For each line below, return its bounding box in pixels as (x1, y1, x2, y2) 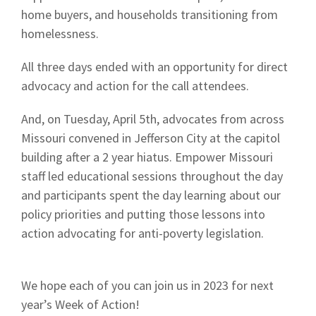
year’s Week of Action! (21, 296, 140, 312)
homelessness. (21, 25, 99, 42)
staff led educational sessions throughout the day (21, 168, 283, 184)
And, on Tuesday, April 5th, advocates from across (21, 111, 284, 127)
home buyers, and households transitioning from (21, 6, 278, 23)
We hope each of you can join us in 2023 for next (21, 277, 274, 293)
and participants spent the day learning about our (21, 187, 281, 203)
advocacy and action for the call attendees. (21, 78, 252, 94)
